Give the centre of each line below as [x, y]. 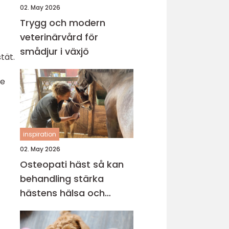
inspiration [40, 134]
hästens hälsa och [62, 193]
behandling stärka [62, 179]
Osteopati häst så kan [56, 164]
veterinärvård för [59, 37]
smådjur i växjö [54, 51]
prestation [44, 207]
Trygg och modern [63, 23]
